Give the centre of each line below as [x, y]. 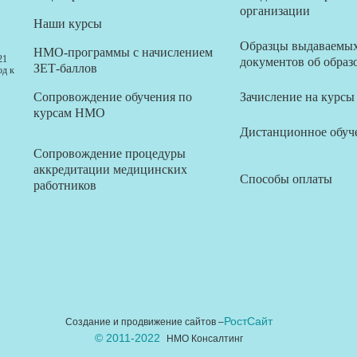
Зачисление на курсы [297, 97]
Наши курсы [68, 24]
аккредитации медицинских [110, 169]
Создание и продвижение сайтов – [145, 322]
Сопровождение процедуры [110, 153]
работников [65, 185]
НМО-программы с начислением [123, 52]
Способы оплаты [286, 179]
